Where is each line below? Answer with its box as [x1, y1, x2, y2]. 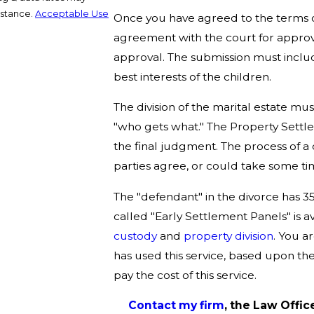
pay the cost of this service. [114, 268, 257, 282]
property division [184, 228, 274, 243]
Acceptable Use [35, 8, 109, 20]
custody [114, 228, 161, 243]
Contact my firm [128, 299, 224, 313]
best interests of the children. [114, 69, 272, 83]
